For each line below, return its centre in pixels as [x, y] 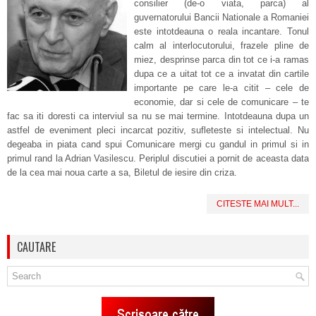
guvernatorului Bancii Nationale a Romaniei [221, 17]
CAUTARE [36, 247]
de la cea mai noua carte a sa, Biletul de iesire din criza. [122, 172]
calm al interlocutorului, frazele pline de [221, 45]
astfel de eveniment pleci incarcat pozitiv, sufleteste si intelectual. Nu [158, 130]
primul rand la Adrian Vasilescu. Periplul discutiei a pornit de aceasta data [158, 158]
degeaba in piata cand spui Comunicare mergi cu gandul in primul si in [158, 144]
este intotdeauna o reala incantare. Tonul [221, 31]
